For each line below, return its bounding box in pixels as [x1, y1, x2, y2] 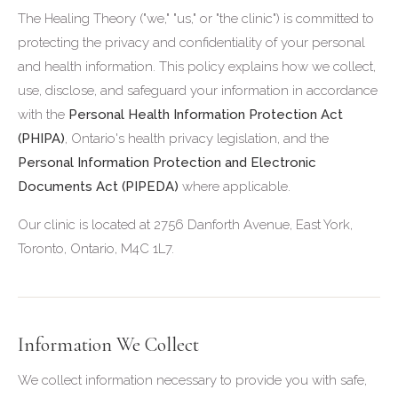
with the [18, 107, 68, 123]
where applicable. [179, 179, 291, 195]
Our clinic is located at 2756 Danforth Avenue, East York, [18, 217, 353, 233]
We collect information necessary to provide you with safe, [18, 372, 367, 388]
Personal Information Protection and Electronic [18, 155, 316, 171]
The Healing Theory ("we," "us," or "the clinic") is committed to [18, 11, 374, 27]
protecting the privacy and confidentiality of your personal [18, 35, 365, 51]
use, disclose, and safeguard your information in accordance [18, 83, 378, 99]
